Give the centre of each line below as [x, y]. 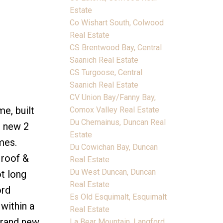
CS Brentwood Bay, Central [116, 47]
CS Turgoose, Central [106, 72]
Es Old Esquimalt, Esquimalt [118, 197]
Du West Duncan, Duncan [113, 172]
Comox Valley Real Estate [115, 110]
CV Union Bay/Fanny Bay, [113, 97]
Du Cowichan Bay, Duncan [114, 147]
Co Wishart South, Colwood [117, 22]
